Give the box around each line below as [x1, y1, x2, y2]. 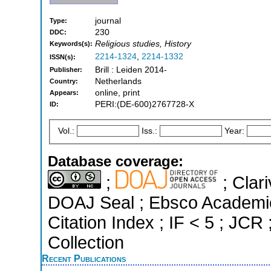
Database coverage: [48, 152, 183, 169]
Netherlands [95, 77, 142, 87]
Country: [50, 77, 78, 85]
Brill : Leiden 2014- [95, 65, 167, 75]
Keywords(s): [50, 40, 93, 48]
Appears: [50, 89, 79, 97]
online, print [95, 88, 140, 98]
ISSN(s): [50, 53, 76, 61]
